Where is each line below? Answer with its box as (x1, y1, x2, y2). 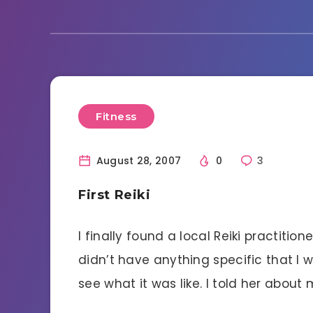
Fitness (96, 109, 137, 123)
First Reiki (78, 187, 151, 203)
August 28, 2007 (93, 153, 182, 168)
